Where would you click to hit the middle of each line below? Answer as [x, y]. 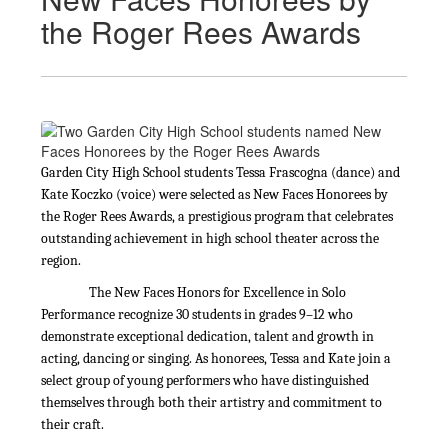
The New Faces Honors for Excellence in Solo [217, 292]
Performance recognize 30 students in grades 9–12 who [197, 314]
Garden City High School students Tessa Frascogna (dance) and [220, 172]
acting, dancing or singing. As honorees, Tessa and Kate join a [216, 358]
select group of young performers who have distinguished [205, 380]
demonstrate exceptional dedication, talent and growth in [207, 336]
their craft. [72, 424]
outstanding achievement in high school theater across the [210, 238]
